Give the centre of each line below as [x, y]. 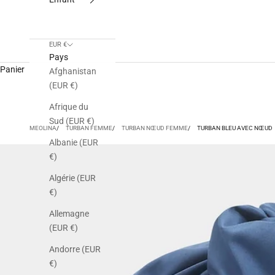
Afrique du [69, 107]
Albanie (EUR [74, 143]
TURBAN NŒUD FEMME [155, 128]
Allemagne [69, 214]
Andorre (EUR [75, 250]
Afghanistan [73, 72]
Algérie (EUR [72, 178]
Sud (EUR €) [72, 121]
